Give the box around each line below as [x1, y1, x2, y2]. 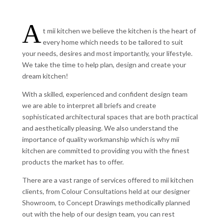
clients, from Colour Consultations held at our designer [22, 187, 190, 195]
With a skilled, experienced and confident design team [22, 90, 188, 98]
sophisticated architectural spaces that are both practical [22, 112, 198, 121]
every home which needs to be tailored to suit [42, 38, 183, 46]
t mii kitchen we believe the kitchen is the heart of [42, 27, 196, 35]
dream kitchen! [22, 72, 68, 80]
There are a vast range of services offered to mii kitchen [22, 176, 193, 184]
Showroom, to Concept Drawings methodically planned [22, 198, 190, 207]
